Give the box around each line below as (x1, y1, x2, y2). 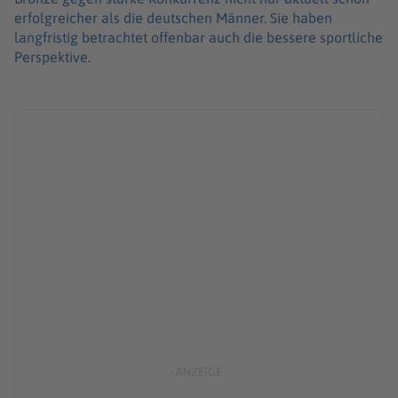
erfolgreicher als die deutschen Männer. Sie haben (14, 10, 332, 27)
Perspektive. (14, 49, 91, 66)
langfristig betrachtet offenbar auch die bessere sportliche (14, 29, 383, 46)
